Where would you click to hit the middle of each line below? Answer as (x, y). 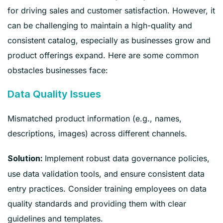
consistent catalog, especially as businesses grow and (109, 40)
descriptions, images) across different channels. (97, 133)
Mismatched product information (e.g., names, (95, 118)
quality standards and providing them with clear (97, 203)
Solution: (25, 158)
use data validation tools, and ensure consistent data (106, 173)
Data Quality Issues (54, 94)
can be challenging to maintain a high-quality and (100, 25)
